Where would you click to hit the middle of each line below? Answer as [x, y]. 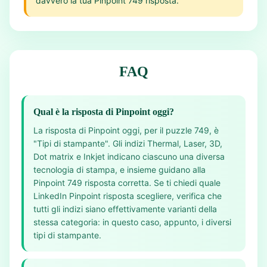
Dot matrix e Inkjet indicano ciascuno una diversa [129, 156]
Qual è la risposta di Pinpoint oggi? [104, 112]
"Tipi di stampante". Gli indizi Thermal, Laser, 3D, [128, 143]
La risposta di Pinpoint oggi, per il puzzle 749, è [126, 130]
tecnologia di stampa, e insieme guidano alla [119, 170]
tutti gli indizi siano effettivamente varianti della [125, 209]
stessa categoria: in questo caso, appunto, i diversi [132, 222]
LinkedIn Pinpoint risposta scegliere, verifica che [128, 196]
